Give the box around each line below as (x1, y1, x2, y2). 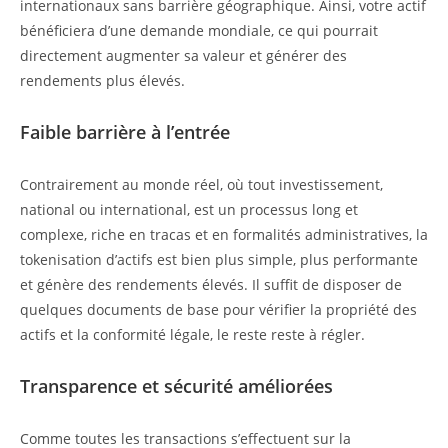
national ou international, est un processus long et (20, 200, 358, 220)
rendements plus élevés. (20, 71, 185, 91)
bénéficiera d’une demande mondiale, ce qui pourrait (20, 21, 378, 41)
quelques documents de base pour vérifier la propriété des (20, 300, 417, 320)
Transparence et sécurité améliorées (20, 374, 333, 399)
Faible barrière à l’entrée (20, 120, 230, 145)
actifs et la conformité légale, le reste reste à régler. (20, 325, 365, 345)
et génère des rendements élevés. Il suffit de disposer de (20, 275, 402, 295)
